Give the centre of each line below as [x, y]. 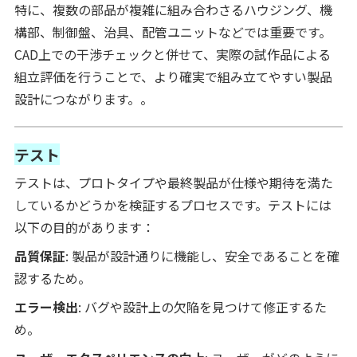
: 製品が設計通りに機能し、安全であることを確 [202, 255]
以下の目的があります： [84, 227]
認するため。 [52, 278]
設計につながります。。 [83, 98]
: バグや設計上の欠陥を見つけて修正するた [202, 306]
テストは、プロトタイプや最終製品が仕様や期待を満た [173, 182]
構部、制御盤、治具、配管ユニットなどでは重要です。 [173, 31]
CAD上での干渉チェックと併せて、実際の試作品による [172, 54]
